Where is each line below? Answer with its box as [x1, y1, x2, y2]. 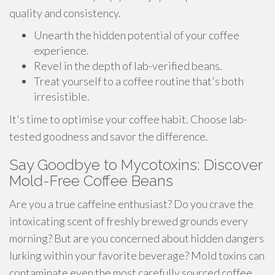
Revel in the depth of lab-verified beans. [34, 59, 222, 72]
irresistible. [34, 90, 90, 103]
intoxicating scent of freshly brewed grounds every [9, 214, 248, 228]
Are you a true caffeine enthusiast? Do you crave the [9, 197, 254, 211]
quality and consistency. [9, 6, 121, 20]
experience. [34, 44, 89, 57]
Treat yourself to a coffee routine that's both [34, 74, 244, 88]
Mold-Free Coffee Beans [9, 172, 173, 190]
